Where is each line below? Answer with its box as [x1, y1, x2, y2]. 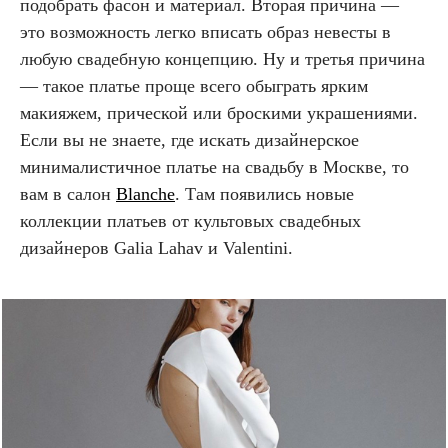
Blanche [116, 183, 175, 204]
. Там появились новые [175, 183, 354, 204]
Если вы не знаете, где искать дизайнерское [20, 129, 359, 150]
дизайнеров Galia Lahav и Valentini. [20, 237, 293, 258]
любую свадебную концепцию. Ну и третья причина [20, 48, 425, 69]
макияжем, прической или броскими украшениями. [20, 102, 418, 123]
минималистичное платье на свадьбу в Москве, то [20, 156, 409, 177]
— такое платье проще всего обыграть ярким [20, 75, 368, 96]
